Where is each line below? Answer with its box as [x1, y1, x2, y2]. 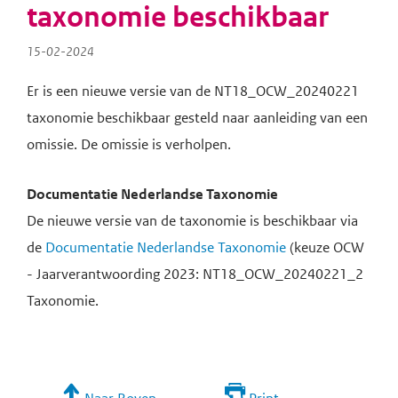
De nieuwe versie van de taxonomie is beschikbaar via [27, 211, 358, 230]
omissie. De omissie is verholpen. [27, 135, 234, 155]
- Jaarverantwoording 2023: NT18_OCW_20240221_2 [27, 264, 363, 283]
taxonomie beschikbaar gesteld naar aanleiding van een [27, 108, 368, 128]
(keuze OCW [286, 237, 364, 257]
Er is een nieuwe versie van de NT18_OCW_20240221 [27, 82, 359, 101]
